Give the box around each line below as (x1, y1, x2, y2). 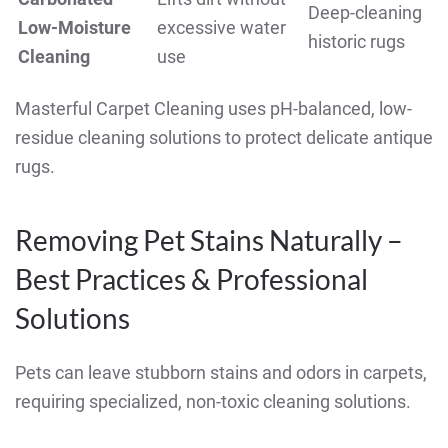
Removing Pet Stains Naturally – (15, 223, 403, 258)
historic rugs (308, 31, 405, 53)
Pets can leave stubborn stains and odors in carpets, (15, 362, 427, 384)
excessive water (157, 17, 286, 39)
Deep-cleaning (308, 2, 422, 24)
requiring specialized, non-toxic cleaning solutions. (15, 391, 411, 413)
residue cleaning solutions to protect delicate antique (15, 127, 433, 149)
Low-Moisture (18, 17, 131, 39)
